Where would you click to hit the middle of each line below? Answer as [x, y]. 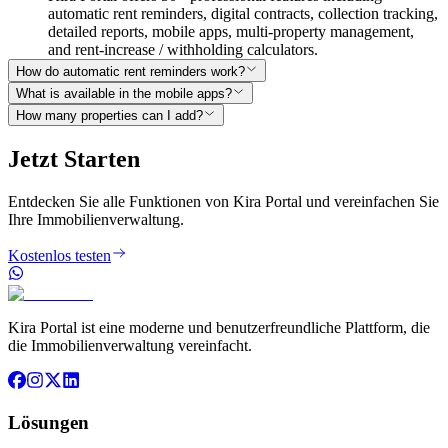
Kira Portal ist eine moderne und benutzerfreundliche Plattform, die [219, 328]
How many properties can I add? [109, 116]
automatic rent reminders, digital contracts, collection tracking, [243, 14]
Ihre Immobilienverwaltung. [96, 220]
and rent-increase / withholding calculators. [183, 50]
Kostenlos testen [59, 256]
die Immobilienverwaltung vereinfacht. [130, 346]
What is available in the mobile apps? [124, 94]
